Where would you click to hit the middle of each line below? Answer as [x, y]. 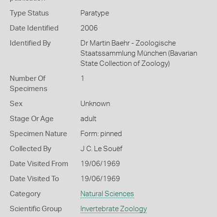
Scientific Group [36, 209]
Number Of [28, 79]
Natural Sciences [107, 194]
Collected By [31, 149]
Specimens [29, 89]
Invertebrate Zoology [113, 209]
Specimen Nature [39, 134]
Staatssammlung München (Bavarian [139, 54]
